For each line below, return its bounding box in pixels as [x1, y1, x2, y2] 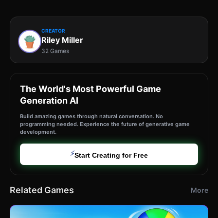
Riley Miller [41, 35, 83, 45]
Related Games [10, 185, 74, 196]
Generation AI [20, 95, 78, 106]
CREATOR [41, 28, 65, 34]
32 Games [41, 47, 69, 55]
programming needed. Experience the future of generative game [20, 121, 190, 128]
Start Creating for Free [74, 151, 148, 160]
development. [20, 128, 56, 136]
